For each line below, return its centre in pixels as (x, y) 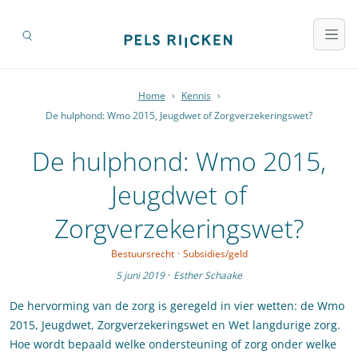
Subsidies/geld (215, 254)
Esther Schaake (208, 276)
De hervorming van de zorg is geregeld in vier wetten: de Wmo (177, 306)
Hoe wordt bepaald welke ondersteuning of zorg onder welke (173, 344)
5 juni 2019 (140, 276)
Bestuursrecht (142, 254)
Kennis (196, 96)
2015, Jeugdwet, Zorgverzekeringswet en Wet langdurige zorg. (175, 325)
